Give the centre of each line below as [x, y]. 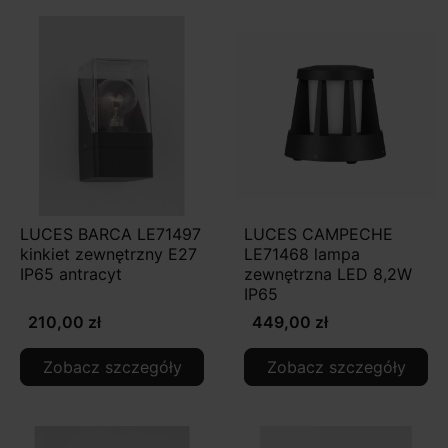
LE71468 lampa [302, 253]
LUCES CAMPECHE [318, 233]
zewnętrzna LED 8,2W [328, 273]
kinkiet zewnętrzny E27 [108, 253]
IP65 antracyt [71, 273]
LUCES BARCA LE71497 [110, 233]
